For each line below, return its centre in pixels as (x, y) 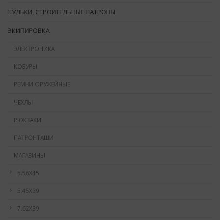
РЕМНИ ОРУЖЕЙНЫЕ (42, 84)
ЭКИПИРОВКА (28, 31)
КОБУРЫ (25, 67)
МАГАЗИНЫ (29, 155)
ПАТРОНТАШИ (33, 137)
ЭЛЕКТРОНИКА (34, 49)
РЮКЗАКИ (27, 120)
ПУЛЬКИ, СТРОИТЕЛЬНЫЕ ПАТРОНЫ (61, 12)
